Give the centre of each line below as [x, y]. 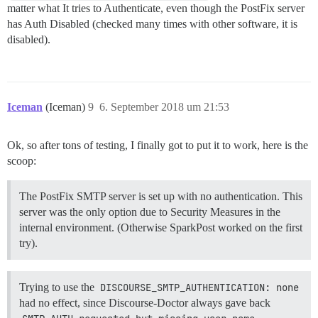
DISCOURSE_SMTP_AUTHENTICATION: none [199, 288]
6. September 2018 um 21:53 [164, 107]
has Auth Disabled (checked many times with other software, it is [152, 24]
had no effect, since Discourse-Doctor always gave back [145, 303]
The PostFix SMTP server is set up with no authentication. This [161, 197]
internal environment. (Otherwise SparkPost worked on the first [161, 228]
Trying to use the [58, 287]
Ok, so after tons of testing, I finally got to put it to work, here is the [158, 146]
